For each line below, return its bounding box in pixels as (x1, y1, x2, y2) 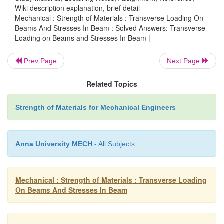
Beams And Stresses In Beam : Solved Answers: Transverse (15, 22, 205, 33)
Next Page (167, 56, 202, 65)
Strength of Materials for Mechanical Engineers (15, 103, 176, 111)
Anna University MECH (15, 139, 92, 148)
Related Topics (86, 78, 137, 89)
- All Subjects (92, 139, 135, 148)
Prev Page (22, 56, 57, 65)
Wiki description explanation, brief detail (15, 2, 140, 13)
